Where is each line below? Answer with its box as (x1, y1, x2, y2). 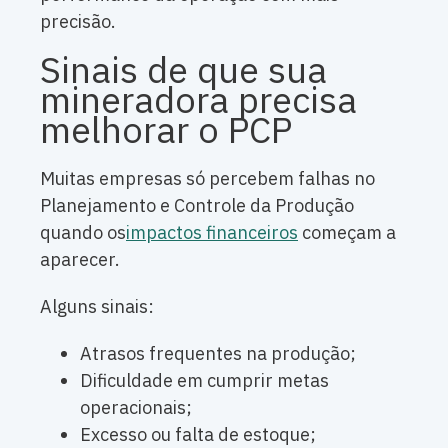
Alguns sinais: (40, 295, 154, 319)
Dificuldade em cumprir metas (80, 369, 329, 393)
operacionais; (80, 396, 192, 420)
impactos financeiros (126, 221, 298, 245)
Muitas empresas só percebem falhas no (40, 167, 375, 191)
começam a (298, 221, 396, 245)
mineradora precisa (40, 76, 357, 124)
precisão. (40, 10, 116, 34)
